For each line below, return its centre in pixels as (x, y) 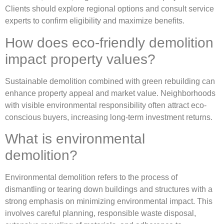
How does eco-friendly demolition (109, 42)
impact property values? (80, 59)
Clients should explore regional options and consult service (109, 9)
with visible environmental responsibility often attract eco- (106, 105)
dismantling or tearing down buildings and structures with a (109, 189)
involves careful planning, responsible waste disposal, (100, 213)
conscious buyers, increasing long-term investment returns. (109, 117)
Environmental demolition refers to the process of (91, 177)
